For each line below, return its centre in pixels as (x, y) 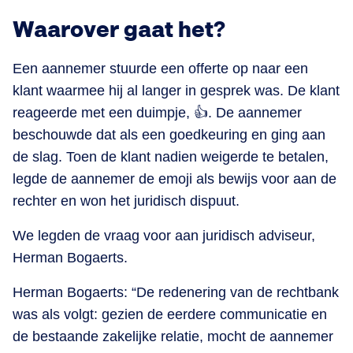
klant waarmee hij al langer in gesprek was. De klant (176, 91)
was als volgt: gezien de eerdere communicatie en (170, 315)
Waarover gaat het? (119, 31)
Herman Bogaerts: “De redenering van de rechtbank (176, 293)
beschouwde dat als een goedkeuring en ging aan (169, 135)
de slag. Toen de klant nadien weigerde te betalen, (171, 157)
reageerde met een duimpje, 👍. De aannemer (157, 113)
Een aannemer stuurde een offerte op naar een (160, 69)
